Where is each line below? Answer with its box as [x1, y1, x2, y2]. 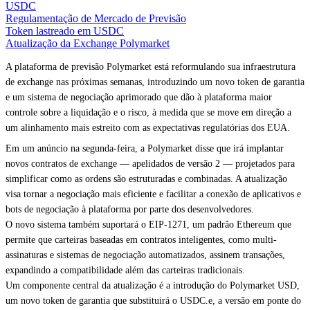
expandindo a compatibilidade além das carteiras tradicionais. [6, 265, 245, 275]
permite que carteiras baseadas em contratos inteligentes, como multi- [6, 235, 277, 245]
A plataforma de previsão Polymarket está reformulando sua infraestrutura [6, 62, 295, 72]
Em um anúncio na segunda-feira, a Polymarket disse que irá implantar [6, 143, 284, 154]
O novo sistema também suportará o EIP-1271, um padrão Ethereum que [6, 219, 291, 230]
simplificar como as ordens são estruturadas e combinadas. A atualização [6, 174, 287, 184]
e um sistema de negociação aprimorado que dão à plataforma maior [6, 92, 272, 102]
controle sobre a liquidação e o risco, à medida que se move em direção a [6, 107, 291, 118]
